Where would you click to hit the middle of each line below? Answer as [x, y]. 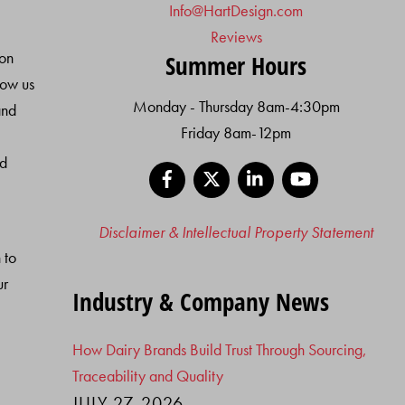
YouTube [344, 169]
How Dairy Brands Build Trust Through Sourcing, [220, 349]
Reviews [236, 36]
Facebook [216, 169]
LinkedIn [299, 169]
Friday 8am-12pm [236, 133]
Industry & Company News [201, 302]
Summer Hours [236, 65]
